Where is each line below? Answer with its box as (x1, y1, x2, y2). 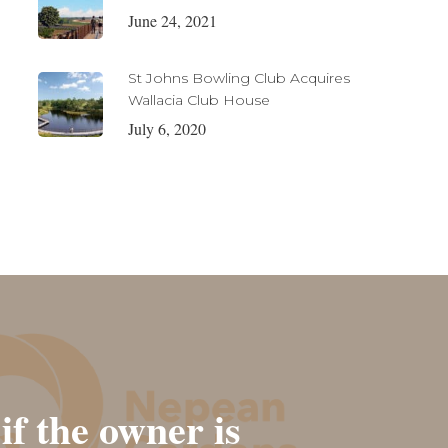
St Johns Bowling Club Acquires (127, 69, 350, 87)
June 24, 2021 (127, 9, 217, 31)
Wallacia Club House (127, 91, 270, 109)
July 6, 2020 (127, 118, 206, 139)
